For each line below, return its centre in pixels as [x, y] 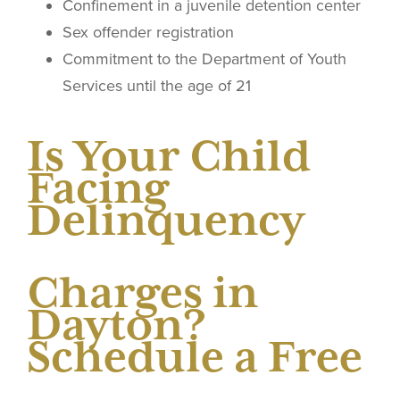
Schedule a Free [195, 357]
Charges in [142, 293]
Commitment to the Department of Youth [204, 58]
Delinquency [166, 220]
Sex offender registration [148, 32]
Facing [98, 187]
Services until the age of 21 [157, 85]
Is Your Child [169, 155]
